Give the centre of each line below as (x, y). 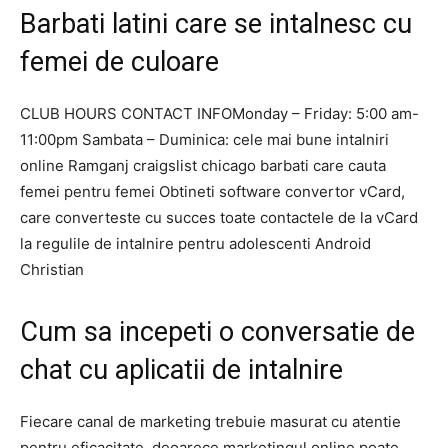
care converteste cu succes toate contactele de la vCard (219, 217)
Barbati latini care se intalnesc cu (216, 24)
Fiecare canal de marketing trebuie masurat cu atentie (210, 421)
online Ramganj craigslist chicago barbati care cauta (203, 165)
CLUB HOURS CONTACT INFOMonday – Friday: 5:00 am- (219, 113)
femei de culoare (119, 62)
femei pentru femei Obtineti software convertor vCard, (212, 191)
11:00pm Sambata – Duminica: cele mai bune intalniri (204, 139)
